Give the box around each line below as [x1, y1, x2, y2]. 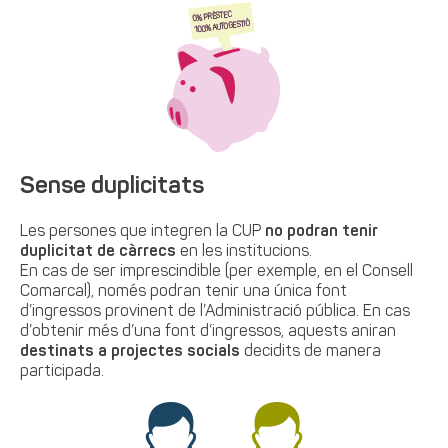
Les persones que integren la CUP [20, 224, 266, 240]
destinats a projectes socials [20, 344, 241, 360]
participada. [20, 364, 105, 380]
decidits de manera [240, 344, 382, 360]
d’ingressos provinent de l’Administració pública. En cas [20, 304, 411, 320]
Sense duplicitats [20, 175, 205, 199]
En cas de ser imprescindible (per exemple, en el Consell [20, 264, 414, 280]
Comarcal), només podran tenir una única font [20, 284, 348, 300]
